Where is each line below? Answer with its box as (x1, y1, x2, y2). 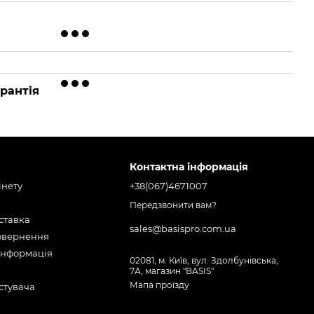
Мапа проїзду (130, 280, 190, 291)
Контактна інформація (130, 161, 249, 173)
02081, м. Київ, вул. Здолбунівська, (130, 255, 279, 266)
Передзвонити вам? (130, 200, 217, 211)
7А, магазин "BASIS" (130, 266, 214, 277)
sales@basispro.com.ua (130, 223, 237, 235)
